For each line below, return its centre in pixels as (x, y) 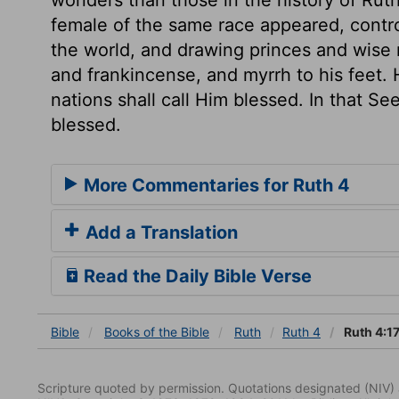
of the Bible (176, 331)
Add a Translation (159, 232)
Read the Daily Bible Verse (195, 276)
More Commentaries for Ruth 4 (215, 185)
